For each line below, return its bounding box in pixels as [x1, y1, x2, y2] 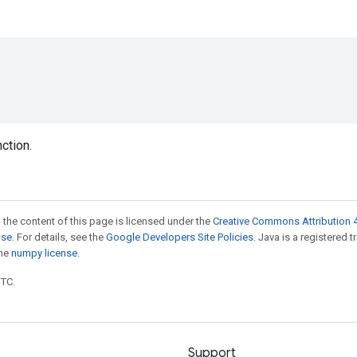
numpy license [11, 247, 77, 259]
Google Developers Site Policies [106, 231, 253, 243]
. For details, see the [12, 231, 106, 243]
